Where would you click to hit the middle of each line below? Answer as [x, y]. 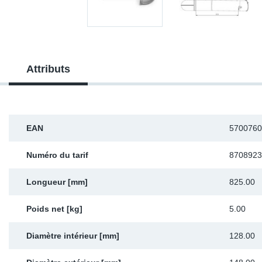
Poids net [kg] [54, 209]
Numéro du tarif [57, 155]
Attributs [48, 69]
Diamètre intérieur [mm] [73, 236]
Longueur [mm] [57, 182]
